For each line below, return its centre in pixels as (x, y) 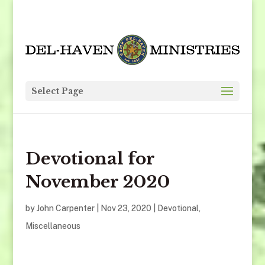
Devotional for (90, 159)
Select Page (57, 91)
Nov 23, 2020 (126, 209)
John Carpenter (65, 209)
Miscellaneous (53, 226)
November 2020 (97, 182)
